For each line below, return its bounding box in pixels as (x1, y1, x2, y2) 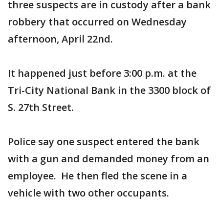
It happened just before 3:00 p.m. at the (8, 66, 197, 80)
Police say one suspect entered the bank (8, 135, 199, 148)
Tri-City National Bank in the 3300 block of (8, 84, 211, 97)
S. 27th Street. (8, 101, 74, 114)
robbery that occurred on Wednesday (8, 15, 187, 28)
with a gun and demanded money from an (8, 152, 209, 165)
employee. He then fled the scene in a (8, 169, 187, 182)
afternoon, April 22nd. (8, 32, 113, 45)
